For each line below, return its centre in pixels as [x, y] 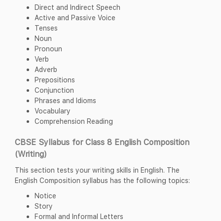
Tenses [46, 28]
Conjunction [54, 90]
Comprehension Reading [74, 121]
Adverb [46, 69]
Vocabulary [53, 110]
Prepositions [55, 79]
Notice [45, 195]
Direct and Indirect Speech [77, 7]
